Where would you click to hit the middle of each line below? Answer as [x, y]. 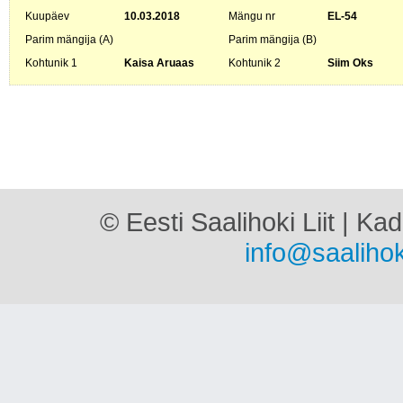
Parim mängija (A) [69, 40]
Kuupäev [47, 16]
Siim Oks [350, 63]
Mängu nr [252, 16]
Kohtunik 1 [51, 63]
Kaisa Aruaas [159, 63]
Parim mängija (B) [273, 40]
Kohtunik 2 [255, 63]
